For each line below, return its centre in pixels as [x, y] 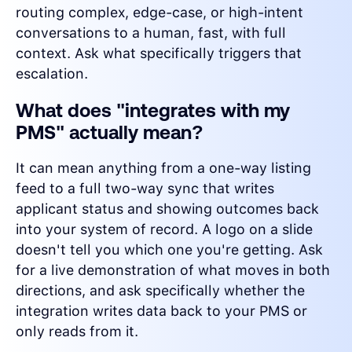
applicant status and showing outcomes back [167, 209]
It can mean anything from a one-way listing [163, 168]
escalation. [52, 74]
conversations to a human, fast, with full [151, 33]
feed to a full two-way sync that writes [145, 189]
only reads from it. [77, 332]
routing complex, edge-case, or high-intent [159, 13]
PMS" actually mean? [110, 133]
